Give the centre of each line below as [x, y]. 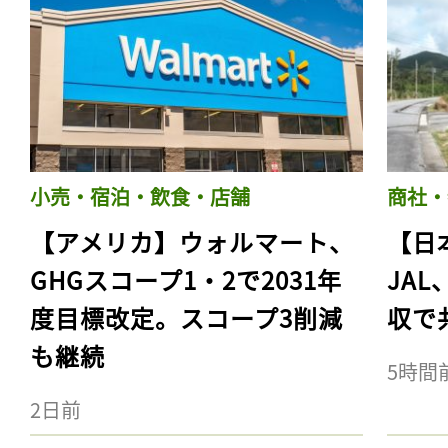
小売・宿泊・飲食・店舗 [140, 196]
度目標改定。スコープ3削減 [186, 317]
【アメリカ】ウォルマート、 [192, 241]
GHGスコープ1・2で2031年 [186, 279]
